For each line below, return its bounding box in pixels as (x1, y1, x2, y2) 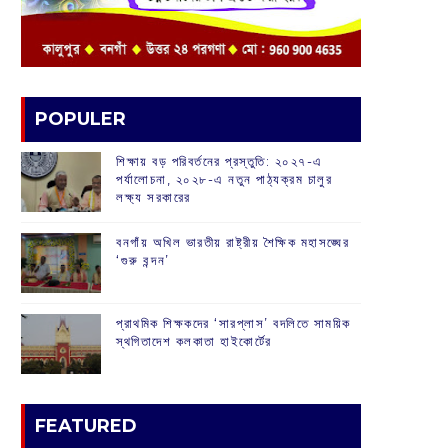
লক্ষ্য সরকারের (116, 189, 191, 206)
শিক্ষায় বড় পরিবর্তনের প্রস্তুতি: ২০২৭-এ (116, 153, 323, 170)
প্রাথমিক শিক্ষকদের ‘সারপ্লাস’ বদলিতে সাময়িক (116, 315, 351, 332)
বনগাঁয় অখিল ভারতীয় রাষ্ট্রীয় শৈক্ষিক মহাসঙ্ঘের (116, 234, 349, 251)
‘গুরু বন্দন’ (116, 252, 170, 269)
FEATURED (35, 415, 137, 438)
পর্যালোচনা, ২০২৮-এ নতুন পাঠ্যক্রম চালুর (116, 171, 332, 188)
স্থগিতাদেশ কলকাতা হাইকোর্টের (116, 333, 272, 350)
